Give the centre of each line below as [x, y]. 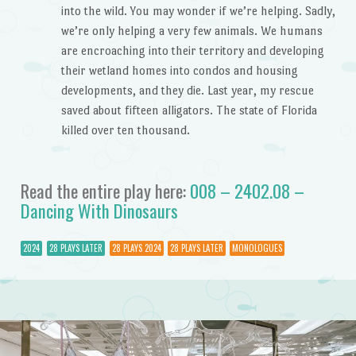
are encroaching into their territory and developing [192, 51]
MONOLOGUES [257, 248]
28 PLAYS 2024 [136, 248]
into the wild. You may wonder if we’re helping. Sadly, [198, 11]
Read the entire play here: [105, 190]
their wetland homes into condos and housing [179, 71]
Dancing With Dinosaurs [99, 210]
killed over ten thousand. [125, 130]
